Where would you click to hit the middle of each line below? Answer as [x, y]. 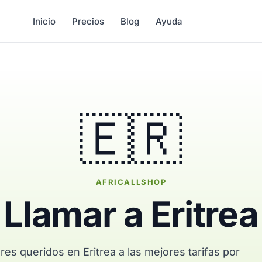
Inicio [44, 21]
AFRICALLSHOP [131, 182]
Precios [88, 21]
